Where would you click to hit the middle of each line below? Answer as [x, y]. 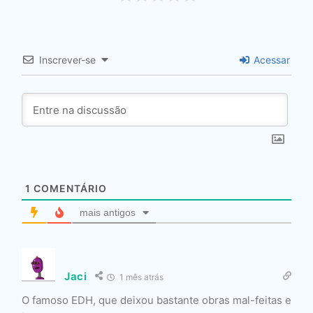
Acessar [270, 60]
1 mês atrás [140, 277]
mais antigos [108, 213]
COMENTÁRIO [69, 189]
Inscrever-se [67, 60]
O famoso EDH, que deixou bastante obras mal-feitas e [156, 300]
